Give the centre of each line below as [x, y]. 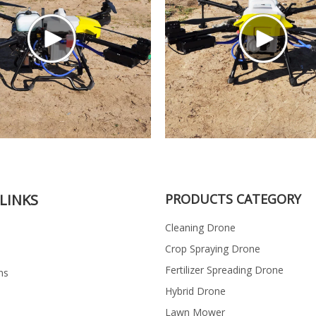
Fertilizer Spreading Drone [224, 270]
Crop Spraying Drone [213, 249]
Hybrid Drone [195, 291]
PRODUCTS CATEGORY [233, 199]
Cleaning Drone [200, 228]
